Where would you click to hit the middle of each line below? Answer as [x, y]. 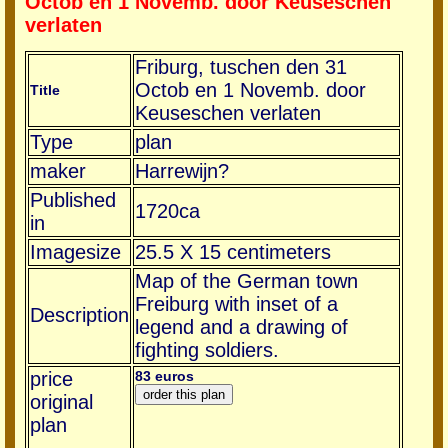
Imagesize [75, 251]
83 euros [164, 375]
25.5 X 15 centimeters [233, 251]
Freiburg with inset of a [236, 303]
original [61, 401]
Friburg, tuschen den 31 [241, 66]
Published [73, 199]
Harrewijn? [182, 170]
